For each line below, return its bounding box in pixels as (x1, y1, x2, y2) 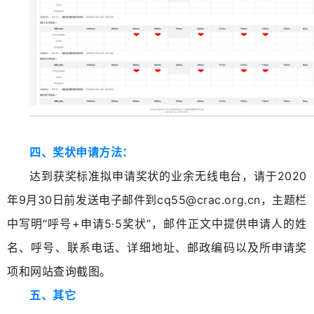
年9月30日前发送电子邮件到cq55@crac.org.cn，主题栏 (7, 193, 307, 207)
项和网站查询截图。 (7, 264, 111, 278)
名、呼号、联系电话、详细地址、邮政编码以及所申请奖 (7, 240, 307, 254)
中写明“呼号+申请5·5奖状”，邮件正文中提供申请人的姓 (7, 217, 307, 231)
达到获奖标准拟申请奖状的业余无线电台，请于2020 (29, 169, 307, 183)
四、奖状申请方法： (29, 145, 134, 159)
